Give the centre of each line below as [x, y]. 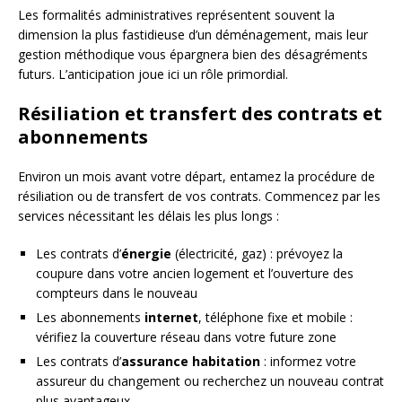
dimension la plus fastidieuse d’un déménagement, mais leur [193, 34]
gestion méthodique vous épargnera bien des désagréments [193, 54]
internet [171, 317]
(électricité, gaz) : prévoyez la [257, 253]
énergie [146, 253]
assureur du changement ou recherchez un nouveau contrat [210, 380]
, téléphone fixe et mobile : [275, 317]
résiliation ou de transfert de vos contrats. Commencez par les [199, 196]
